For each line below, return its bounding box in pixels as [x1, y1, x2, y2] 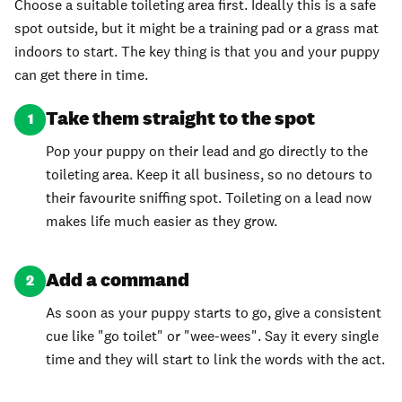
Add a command [46, 267, 190, 292]
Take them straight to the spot [46, 105, 316, 130]
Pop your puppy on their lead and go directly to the [46, 142, 369, 162]
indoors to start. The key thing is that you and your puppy [14, 41, 380, 61]
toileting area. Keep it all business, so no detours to [46, 165, 373, 185]
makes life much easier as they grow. [46, 212, 278, 232]
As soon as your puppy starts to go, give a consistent [46, 303, 382, 323]
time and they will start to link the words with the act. [46, 350, 386, 370]
